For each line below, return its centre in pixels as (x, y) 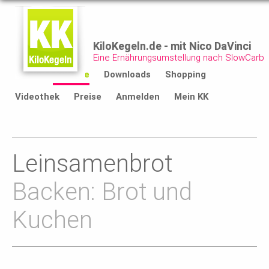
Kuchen (52, 220)
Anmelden (138, 97)
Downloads (127, 74)
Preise (88, 97)
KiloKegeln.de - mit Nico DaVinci (172, 46)
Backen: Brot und (102, 192)
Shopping (186, 74)
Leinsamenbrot (92, 164)
